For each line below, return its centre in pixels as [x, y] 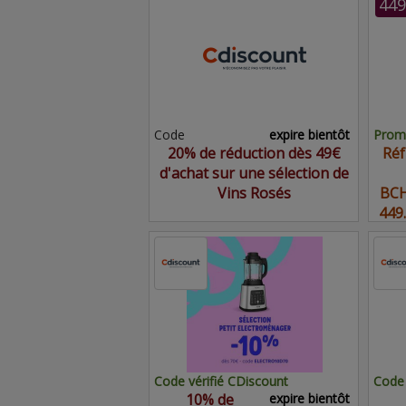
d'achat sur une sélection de [254, 173]
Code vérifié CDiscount [221, 381]
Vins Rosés [254, 193]
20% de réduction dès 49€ [254, 153]
